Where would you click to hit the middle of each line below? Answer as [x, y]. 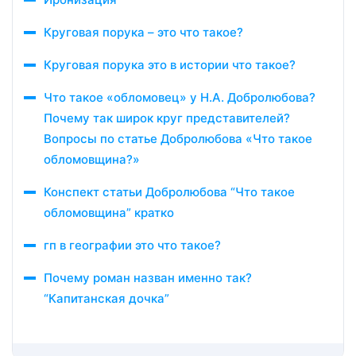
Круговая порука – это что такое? [143, 32]
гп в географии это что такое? [132, 245]
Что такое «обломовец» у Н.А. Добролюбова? [180, 97]
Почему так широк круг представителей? [167, 118]
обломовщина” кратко [109, 213]
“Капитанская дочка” [106, 298]
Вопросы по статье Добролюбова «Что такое [178, 139]
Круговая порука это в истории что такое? [170, 65]
